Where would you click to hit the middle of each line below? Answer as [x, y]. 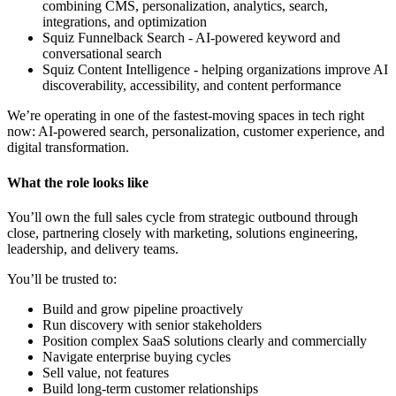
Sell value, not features [106, 372]
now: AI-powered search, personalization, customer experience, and [196, 132]
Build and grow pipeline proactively [143, 308]
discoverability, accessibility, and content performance [192, 86]
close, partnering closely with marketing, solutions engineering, [183, 232]
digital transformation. [68, 148]
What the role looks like [78, 182]
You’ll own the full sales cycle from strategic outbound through [183, 217]
